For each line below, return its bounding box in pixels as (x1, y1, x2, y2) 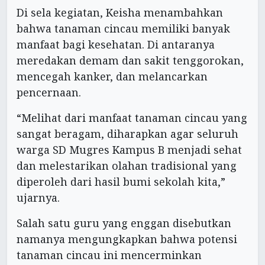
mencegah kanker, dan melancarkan (17, 69, 208, 83)
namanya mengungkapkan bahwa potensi (17, 231, 237, 246)
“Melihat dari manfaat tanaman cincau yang (17, 110, 247, 125)
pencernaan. (17, 85, 81, 99)
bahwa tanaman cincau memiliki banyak (17, 21, 230, 35)
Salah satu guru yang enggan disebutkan (17, 215, 231, 230)
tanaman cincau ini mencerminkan (17, 247, 202, 262)
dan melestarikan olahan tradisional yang (17, 158, 237, 173)
